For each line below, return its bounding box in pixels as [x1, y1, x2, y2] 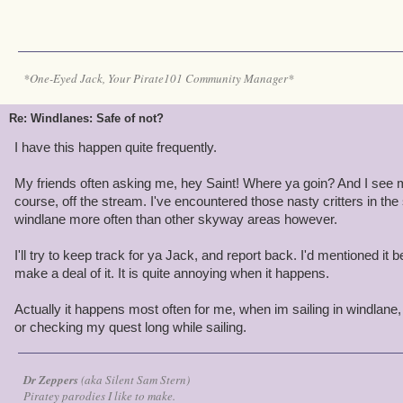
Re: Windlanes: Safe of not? [9, 112, 164, 125]
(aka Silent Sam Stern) [78, 372, 190, 388]
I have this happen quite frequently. [14, 139, 217, 155]
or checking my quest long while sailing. [14, 319, 246, 335]
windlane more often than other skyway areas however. [14, 211, 337, 227]
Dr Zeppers [23, 372, 78, 388]
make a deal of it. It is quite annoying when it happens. [14, 265, 329, 281]
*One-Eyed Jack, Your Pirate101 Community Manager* [23, 70, 294, 86]
